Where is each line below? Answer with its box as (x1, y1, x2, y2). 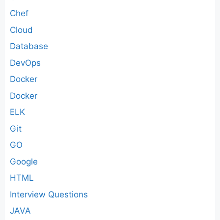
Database (10, 41, 48, 52)
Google (10, 156, 38, 166)
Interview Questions (10, 189, 88, 199)
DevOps (10, 57, 41, 68)
